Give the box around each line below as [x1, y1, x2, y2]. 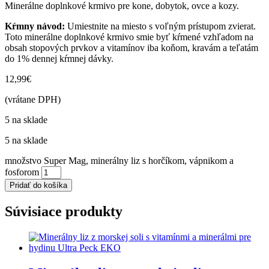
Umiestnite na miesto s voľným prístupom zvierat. [65, 21, 256, 32]
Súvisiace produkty [5, 204, 122, 220]
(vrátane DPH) [5, 94, 61, 105]
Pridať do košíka [10, 181, 67, 190]
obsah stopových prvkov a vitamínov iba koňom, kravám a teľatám [5, 43, 258, 53]
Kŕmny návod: [5, 21, 65, 32]
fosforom [5, 167, 39, 178]
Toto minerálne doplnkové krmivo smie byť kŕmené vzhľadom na [5, 32, 253, 43]
